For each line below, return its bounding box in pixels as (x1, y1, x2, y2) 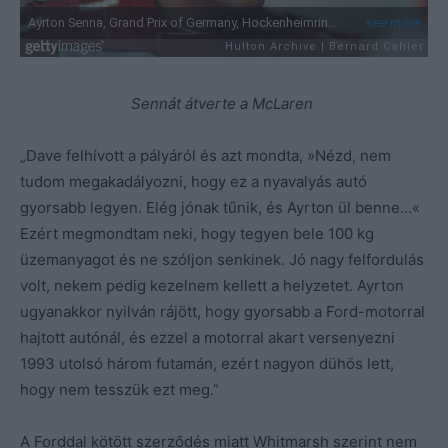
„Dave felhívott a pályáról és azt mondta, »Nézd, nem (20, 146, 391, 166)
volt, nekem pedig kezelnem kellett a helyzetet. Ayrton (20, 276, 404, 296)
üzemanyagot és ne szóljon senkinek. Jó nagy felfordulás (20, 250, 424, 270)
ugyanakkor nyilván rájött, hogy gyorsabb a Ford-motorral (20, 302, 425, 322)
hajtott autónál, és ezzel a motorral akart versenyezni (20, 328, 395, 348)
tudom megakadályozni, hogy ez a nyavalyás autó (20, 172, 367, 192)
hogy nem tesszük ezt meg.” (20, 380, 219, 400)
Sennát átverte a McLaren (131, 94, 317, 114)
